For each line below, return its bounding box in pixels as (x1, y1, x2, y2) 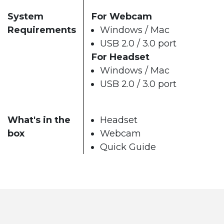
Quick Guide (100, 141, 156, 153)
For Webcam (91, 11, 152, 22)
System (7, 11, 43, 22)
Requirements (7, 24, 76, 36)
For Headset (91, 51, 149, 63)
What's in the (7, 114, 70, 126)
